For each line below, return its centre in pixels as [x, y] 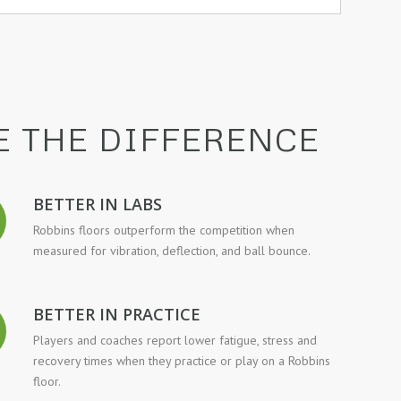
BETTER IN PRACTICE [117, 314]
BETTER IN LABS [98, 204]
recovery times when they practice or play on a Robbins [182, 360]
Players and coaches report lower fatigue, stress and [175, 340]
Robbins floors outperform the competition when [164, 230]
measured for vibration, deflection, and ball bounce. [172, 250]
